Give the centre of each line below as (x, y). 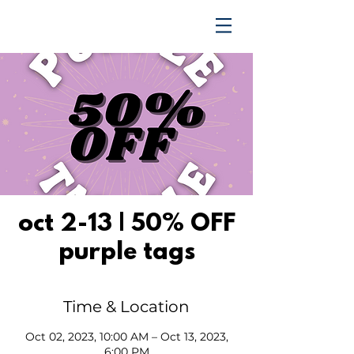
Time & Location (126, 307)
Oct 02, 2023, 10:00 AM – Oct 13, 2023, (126, 337)
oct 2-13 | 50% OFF (126, 225)
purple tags (126, 253)
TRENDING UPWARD (103, 26)
